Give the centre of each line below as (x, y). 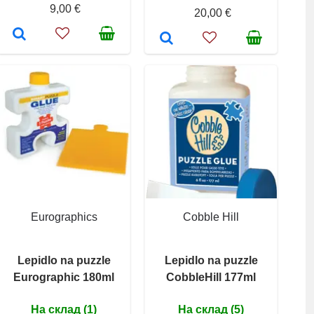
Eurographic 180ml (64, 277)
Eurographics (64, 217)
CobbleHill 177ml (211, 277)
